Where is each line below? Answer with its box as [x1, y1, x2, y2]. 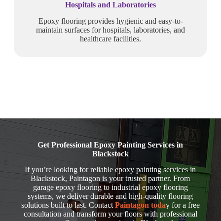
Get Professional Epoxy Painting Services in [37, 140, 184, 149]
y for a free [165, 201, 200, 210]
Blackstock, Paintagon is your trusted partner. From [31, 174, 190, 183]
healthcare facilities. [80, 34, 141, 43]
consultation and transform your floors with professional [23, 210, 197, 219]
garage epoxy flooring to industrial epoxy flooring [33, 183, 188, 192]
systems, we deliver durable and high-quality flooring [28, 192, 193, 201]
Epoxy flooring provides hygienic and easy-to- [38, 16, 183, 25]
